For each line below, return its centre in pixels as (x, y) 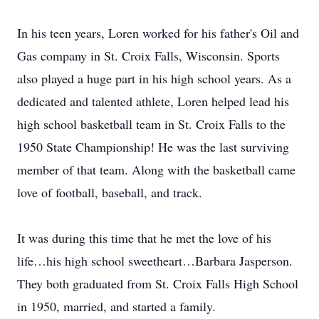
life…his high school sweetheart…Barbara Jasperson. (155, 261)
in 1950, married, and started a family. (116, 306)
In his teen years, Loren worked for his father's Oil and (158, 33)
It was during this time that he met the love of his (144, 238)
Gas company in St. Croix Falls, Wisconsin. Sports (148, 56)
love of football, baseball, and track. (110, 192)
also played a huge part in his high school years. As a (154, 78)
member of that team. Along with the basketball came (156, 169)
